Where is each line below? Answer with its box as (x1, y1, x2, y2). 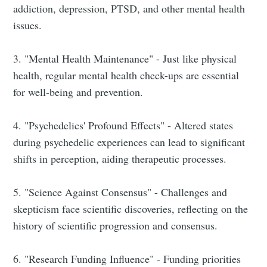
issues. (13, 18, 42, 33)
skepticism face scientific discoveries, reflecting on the (13, 201, 249, 216)
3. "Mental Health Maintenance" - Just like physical (13, 51, 237, 66)
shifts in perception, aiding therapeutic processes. (13, 151, 227, 166)
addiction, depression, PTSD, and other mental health (13, 1, 246, 16)
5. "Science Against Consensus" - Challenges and (13, 185, 228, 200)
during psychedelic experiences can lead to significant (13, 135, 246, 150)
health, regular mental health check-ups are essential (13, 68, 240, 83)
